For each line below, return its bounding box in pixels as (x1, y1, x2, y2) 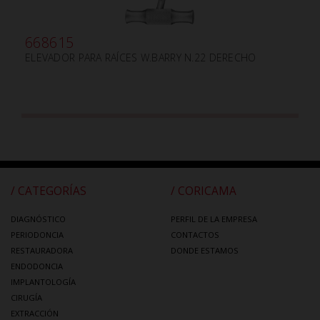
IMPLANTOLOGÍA (11, 276, 76, 288)
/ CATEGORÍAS (11, 184, 86, 199)
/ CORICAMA (171, 184, 236, 199)
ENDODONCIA (11, 261, 63, 272)
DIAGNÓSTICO (11, 214, 66, 225)
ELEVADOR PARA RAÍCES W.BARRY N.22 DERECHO (25, 51, 256, 65)
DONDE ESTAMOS (171, 245, 239, 256)
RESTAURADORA (11, 245, 73, 256)
